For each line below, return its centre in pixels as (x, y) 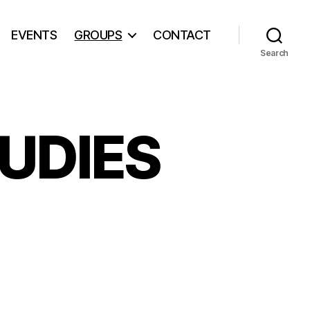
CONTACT (182, 35)
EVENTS (34, 35)
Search (274, 53)
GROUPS (98, 35)
